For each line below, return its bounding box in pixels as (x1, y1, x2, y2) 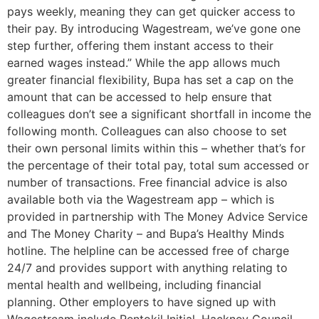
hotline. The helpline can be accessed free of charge (7, 244, 289, 258)
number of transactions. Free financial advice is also (7, 175, 288, 190)
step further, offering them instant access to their (7, 38, 273, 53)
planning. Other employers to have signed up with (7, 295, 276, 310)
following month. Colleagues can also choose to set (7, 124, 287, 139)
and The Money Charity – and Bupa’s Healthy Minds (7, 226, 284, 241)
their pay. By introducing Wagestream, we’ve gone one (7, 21, 300, 36)
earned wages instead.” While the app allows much (7, 56, 280, 70)
